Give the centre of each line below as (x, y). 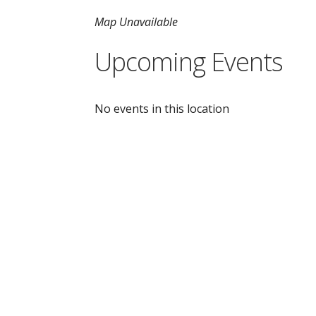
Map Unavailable (136, 22)
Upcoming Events (189, 62)
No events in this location (162, 109)
